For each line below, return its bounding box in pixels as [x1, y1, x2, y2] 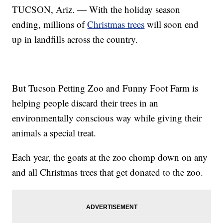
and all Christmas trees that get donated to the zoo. [12, 165, 204, 178]
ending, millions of [12, 17, 88, 30]
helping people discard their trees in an [12, 96, 159, 109]
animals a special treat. [12, 126, 97, 139]
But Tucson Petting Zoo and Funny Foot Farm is [12, 81, 199, 94]
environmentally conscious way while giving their [12, 111, 202, 124]
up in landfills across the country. [12, 32, 138, 45]
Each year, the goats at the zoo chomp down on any [12, 150, 208, 163]
